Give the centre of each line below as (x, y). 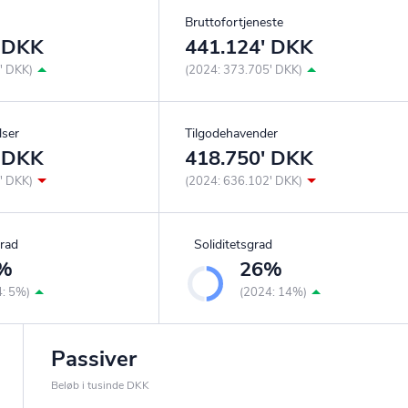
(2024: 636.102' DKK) (243, 182)
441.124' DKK (249, 48)
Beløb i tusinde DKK (100, 386)
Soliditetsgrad (233, 245)
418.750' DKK (249, 159)
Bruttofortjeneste (234, 23)
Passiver (93, 359)
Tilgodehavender (231, 134)
